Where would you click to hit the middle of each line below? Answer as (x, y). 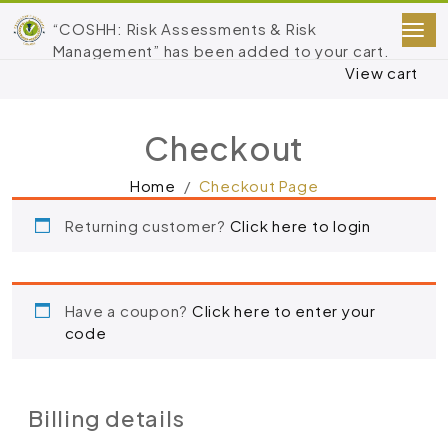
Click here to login (300, 225)
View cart (381, 72)
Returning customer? (147, 225)
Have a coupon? (128, 310)
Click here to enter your (283, 310)
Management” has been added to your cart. (221, 50)
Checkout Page (258, 185)
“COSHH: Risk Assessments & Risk (184, 28)
